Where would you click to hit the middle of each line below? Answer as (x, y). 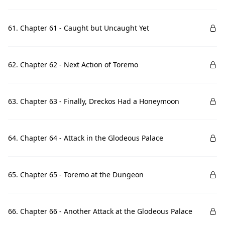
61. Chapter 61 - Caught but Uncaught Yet (79, 28)
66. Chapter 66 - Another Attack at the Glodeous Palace (100, 211)
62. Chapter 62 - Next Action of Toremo (73, 65)
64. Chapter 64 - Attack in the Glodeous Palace (86, 138)
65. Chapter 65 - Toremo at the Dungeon (76, 175)
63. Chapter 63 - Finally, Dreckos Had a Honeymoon (94, 101)
